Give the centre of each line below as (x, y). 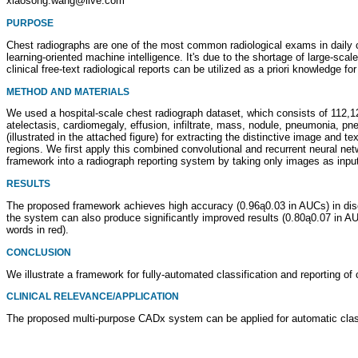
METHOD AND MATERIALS (68, 91)
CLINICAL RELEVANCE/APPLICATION (93, 297)
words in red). (38, 230)
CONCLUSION (39, 252)
